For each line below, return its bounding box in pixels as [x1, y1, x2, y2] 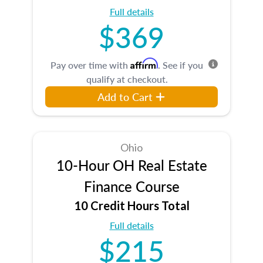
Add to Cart [97, 89, 153, 104]
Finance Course [83, 176, 180, 196]
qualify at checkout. [86, 72, 168, 86]
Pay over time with [50, 58, 130, 72]
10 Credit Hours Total [73, 198, 190, 213]
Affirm [130, 57, 158, 69]
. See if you [158, 58, 203, 72]
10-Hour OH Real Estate [56, 154, 207, 175]
